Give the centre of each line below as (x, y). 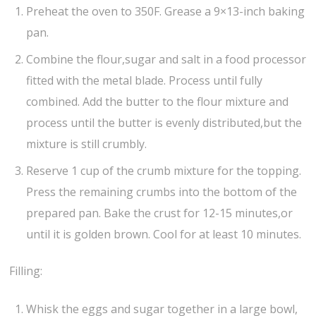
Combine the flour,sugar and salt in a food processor (166, 59)
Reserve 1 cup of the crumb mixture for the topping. (164, 170)
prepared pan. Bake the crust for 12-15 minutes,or (160, 213)
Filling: (26, 271)
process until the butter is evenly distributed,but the (164, 122)
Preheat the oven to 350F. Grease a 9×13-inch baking (166, 11)
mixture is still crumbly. (87, 144)
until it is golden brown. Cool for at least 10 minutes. (164, 234)
